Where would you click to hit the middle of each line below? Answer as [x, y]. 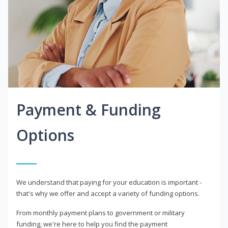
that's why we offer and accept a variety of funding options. [108, 194]
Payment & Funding [89, 110]
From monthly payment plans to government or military [101, 213]
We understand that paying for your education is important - [109, 182]
